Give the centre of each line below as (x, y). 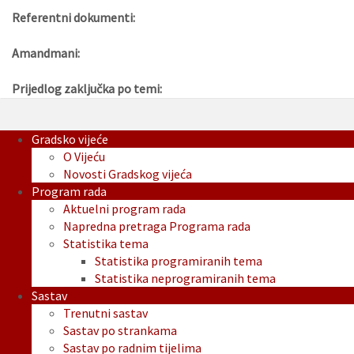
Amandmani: (46, 53)
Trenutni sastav (105, 313)
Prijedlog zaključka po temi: (87, 89)
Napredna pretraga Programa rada (157, 226)
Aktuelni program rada (124, 209)
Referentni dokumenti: (73, 18)
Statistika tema (106, 244)
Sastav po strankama (120, 331)
